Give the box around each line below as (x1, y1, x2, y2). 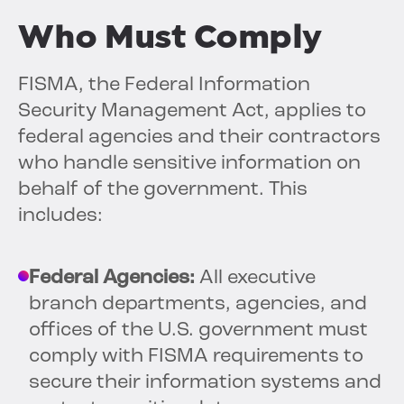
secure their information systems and (29, 372, 381, 394)
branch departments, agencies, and (29, 294, 367, 316)
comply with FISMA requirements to (29, 346, 363, 368)
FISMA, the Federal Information (18, 75, 310, 96)
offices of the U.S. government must (29, 320, 368, 342)
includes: (18, 206, 103, 227)
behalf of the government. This (18, 179, 308, 201)
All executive (195, 268, 316, 289)
